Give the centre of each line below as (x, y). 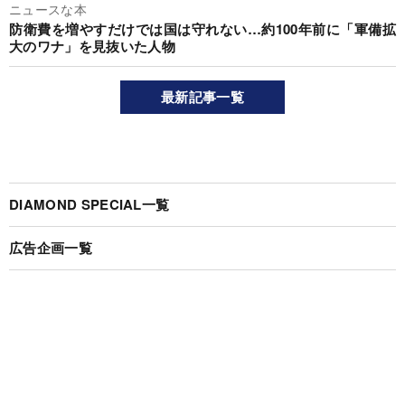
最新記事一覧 (202, 96)
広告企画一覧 (51, 247)
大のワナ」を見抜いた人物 (92, 46)
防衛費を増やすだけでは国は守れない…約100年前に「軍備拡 (202, 28)
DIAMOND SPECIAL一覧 (89, 204)
